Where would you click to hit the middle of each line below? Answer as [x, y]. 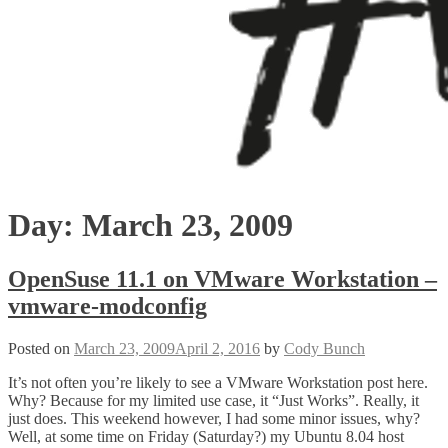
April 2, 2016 [217, 348]
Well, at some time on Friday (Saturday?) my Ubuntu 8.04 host [206, 436]
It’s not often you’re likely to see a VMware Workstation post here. [218, 382]
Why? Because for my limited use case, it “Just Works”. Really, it [213, 400]
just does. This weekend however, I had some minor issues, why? [214, 418]
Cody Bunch [324, 348]
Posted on [41, 348]
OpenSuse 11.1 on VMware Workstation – [222, 278]
